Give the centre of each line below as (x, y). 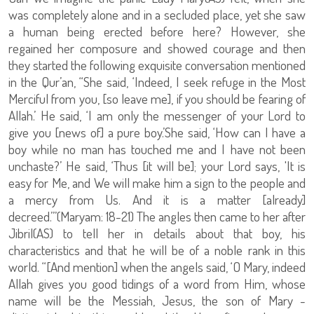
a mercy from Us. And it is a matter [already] (157, 200)
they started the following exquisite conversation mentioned (157, 65)
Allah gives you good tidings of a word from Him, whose (157, 284)
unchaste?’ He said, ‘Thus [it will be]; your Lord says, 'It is (157, 166)
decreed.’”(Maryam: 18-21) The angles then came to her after (157, 217)
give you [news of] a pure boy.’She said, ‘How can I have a (157, 132)
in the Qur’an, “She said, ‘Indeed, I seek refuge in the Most (157, 82)
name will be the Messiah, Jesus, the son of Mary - (157, 301)
